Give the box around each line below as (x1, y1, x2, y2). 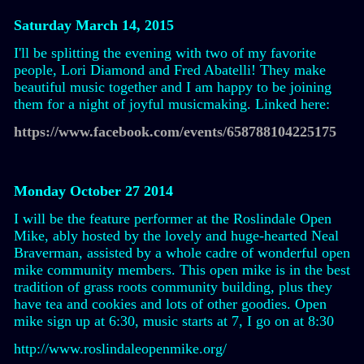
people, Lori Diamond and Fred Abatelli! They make (14, 62, 326, 78)
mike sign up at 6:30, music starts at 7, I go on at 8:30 (14, 313, 334, 329)
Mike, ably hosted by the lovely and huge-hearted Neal (14, 227, 339, 244)
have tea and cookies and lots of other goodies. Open (14, 296, 327, 312)
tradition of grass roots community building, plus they (14, 279, 332, 295)
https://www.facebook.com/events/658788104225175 (14, 123, 336, 140)
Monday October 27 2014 (14, 183, 173, 199)
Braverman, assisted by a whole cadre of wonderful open (14, 245, 350, 261)
